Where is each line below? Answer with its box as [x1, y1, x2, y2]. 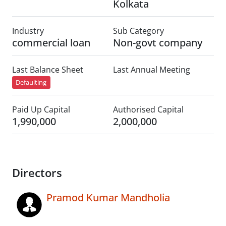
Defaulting [16, 78, 47, 87]
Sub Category [113, 25, 164, 36]
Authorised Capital [113, 104, 184, 116]
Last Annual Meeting [113, 64, 190, 75]
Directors [12, 165, 62, 181]
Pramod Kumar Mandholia [46, 191, 170, 205]
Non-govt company [113, 36, 202, 49]
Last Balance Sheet [12, 64, 83, 75]
